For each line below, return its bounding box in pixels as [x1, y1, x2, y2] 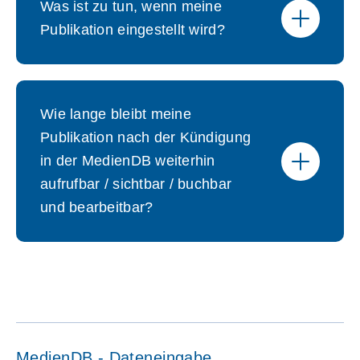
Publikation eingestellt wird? [40, 22, 225, 38]
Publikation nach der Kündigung [40, 129, 252, 145]
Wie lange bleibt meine [40, 106, 191, 122]
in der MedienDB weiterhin [40, 153, 215, 169]
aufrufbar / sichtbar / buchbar [40, 176, 232, 192]
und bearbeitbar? [40, 199, 153, 215]
